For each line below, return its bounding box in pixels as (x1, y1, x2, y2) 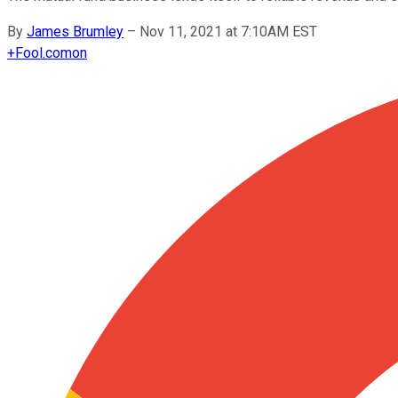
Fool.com (15, 44, 72, 61)
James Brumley (27, 22, 123, 40)
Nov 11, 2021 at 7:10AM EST (139, 22, 317, 40)
